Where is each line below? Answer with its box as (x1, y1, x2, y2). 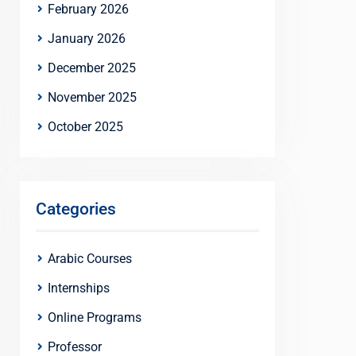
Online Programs (48, 309, 141, 325)
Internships (48, 280, 110, 296)
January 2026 (48, 30, 126, 46)
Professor (48, 339, 102, 354)
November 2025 (48, 89, 137, 105)
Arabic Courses (48, 250, 132, 266)
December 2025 (48, 60, 136, 75)
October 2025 (48, 118, 123, 134)
